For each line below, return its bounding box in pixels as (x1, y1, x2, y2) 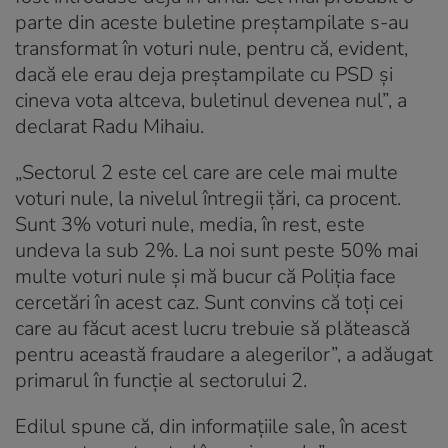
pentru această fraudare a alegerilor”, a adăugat (15, 340, 433, 368)
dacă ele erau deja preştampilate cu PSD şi (15, 60, 393, 88)
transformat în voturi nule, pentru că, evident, (15, 34, 408, 62)
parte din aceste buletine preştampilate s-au (15, 8, 409, 36)
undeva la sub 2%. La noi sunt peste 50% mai (15, 236, 418, 264)
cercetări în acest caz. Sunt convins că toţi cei (15, 288, 403, 316)
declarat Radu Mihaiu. (15, 112, 204, 140)
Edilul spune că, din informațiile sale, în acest (15, 412, 407, 440)
